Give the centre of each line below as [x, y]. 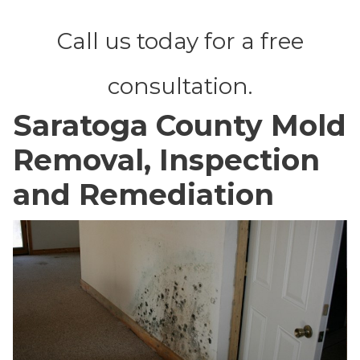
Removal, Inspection [166, 160]
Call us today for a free [180, 41]
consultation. [180, 86]
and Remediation [143, 194]
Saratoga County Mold [180, 125]
